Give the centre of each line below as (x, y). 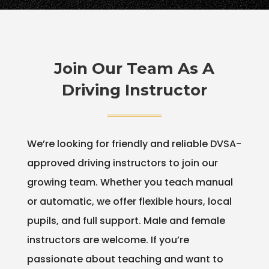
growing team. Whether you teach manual (130, 182)
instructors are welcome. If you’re (108, 240)
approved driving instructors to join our (122, 163)
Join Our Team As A (134, 68)
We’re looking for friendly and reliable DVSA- (134, 144)
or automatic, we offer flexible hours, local (129, 201)
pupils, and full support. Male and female (126, 220)
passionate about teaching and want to (125, 259)
